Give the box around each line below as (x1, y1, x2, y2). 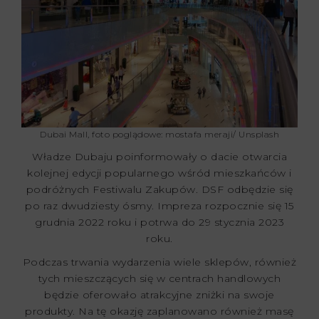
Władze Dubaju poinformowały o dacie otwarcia (32, 150, 287, 163)
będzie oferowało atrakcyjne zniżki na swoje (44, 288, 275, 301)
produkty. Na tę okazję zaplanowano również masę (25, 304, 294, 318)
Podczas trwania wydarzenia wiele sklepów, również (22, 255, 297, 268)
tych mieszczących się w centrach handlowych (38, 271, 281, 285)
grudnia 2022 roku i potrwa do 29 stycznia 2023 (35, 215, 284, 229)
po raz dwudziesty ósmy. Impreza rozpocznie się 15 (25, 199, 294, 212)
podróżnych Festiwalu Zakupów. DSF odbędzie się (26, 182, 293, 196)
